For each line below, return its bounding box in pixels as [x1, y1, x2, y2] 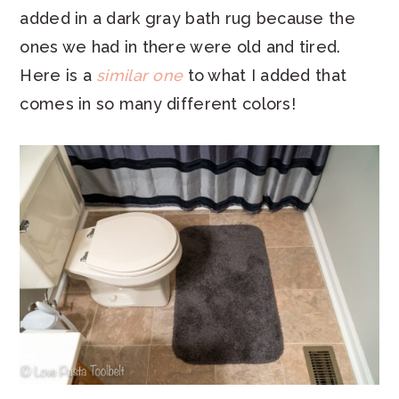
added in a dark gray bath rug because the [20, 9, 355, 28]
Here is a [20, 66, 97, 85]
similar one [96, 66, 183, 85]
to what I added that [183, 66, 347, 85]
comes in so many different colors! [20, 94, 296, 114]
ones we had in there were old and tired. [20, 37, 341, 57]
